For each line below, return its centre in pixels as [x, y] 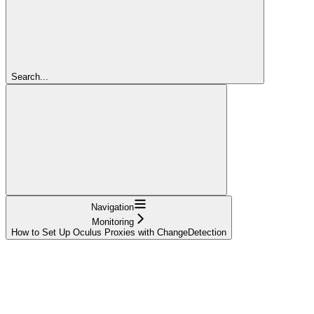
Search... [30, 76]
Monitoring [112, 221]
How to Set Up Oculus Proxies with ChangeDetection [119, 232]
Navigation [112, 207]
